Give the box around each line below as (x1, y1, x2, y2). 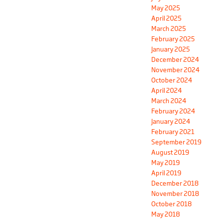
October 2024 (151, 76, 192, 84)
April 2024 (151, 86, 182, 95)
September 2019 (151, 138, 201, 146)
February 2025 (151, 35, 195, 43)
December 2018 (151, 179, 199, 188)
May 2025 (151, 4, 180, 12)
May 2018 (151, 210, 180, 219)
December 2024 (151, 55, 199, 64)
